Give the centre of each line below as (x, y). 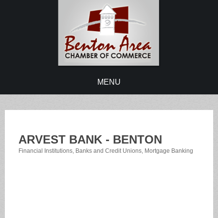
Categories (33, 158)
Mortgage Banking (169, 151)
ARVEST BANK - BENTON (90, 140)
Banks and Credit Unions (108, 151)
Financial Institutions (45, 151)
